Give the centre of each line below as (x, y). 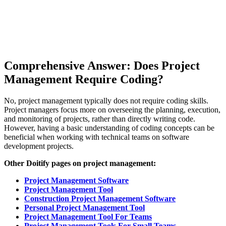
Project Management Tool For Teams (88, 216)
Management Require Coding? (84, 79)
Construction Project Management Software (100, 198)
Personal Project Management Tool (84, 207)
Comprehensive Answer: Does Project (102, 66)
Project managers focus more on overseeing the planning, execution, (112, 109)
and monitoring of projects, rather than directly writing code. (100, 119)
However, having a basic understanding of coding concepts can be (109, 128)
